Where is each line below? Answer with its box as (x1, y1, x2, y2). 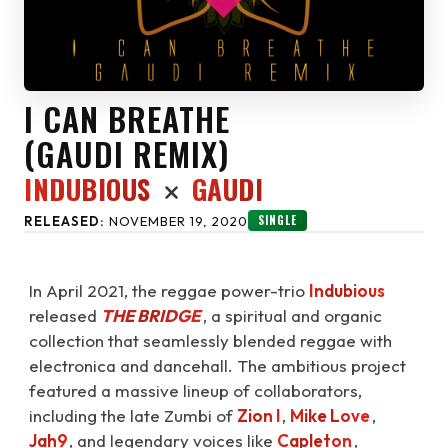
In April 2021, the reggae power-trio (29, 280, 309, 301)
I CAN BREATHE (24, 95, 230, 142)
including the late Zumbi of (29, 405, 237, 426)
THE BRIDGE (101, 305, 200, 326)
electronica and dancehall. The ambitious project (29, 355, 406, 376)
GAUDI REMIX (36, 130, 218, 177)
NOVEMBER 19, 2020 (105, 212, 248, 229)
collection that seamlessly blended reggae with (29, 330, 392, 351)
